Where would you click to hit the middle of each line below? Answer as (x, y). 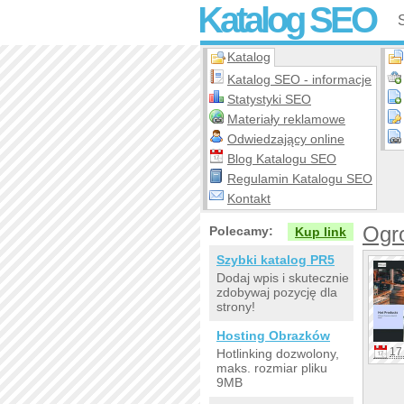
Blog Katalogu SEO (282, 159)
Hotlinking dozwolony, (278, 353)
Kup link (321, 232)
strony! (236, 307)
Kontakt (249, 198)
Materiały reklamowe (286, 119)
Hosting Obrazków (273, 335)
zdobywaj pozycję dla (277, 292)
